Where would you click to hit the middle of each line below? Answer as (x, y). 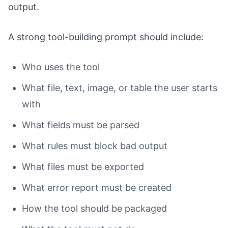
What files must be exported (83, 167)
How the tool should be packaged (94, 209)
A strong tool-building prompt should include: (106, 37)
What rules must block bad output (95, 146)
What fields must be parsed (81, 125)
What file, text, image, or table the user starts (120, 88)
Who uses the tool (61, 67)
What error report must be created (97, 188)
